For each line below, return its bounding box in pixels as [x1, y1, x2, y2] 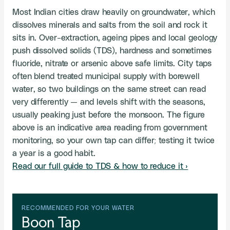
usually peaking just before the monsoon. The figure [12, 111, 205, 119]
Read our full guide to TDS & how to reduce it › [12, 162, 188, 170]
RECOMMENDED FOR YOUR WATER [22, 205, 135, 211]
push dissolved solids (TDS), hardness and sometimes [12, 47, 212, 55]
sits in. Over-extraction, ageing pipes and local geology [12, 34, 218, 42]
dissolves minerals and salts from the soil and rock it [12, 21, 207, 29]
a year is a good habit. [12, 149, 95, 158]
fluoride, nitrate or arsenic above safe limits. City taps [12, 60, 212, 68]
